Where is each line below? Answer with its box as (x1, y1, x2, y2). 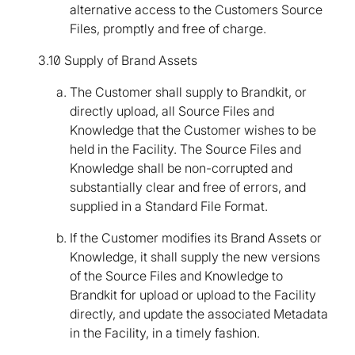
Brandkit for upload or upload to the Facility (70, 287, 316, 303)
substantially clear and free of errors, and (70, 179, 306, 196)
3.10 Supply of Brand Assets (38, 52, 197, 69)
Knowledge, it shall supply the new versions (70, 249, 320, 265)
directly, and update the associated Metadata (70, 306, 328, 323)
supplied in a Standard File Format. (70, 198, 268, 215)
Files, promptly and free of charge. (70, 21, 266, 37)
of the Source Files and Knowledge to (70, 268, 283, 284)
